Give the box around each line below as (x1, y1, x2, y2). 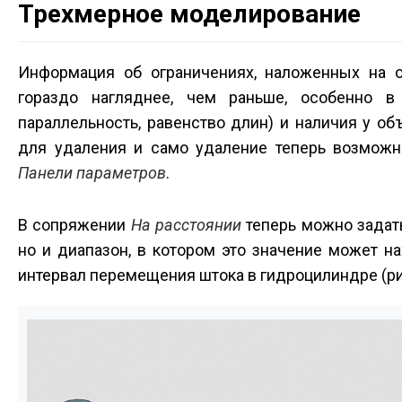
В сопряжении (18, 215, 131, 234)
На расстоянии (130, 215, 242, 234)
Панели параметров (18, 163, 166, 182)
